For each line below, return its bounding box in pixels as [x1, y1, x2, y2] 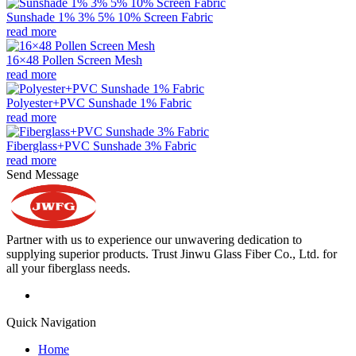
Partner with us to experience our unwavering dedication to [6, 232, 302, 246]
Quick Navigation [6, 315, 96, 329]
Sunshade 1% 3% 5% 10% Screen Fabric [6, 10, 213, 24]
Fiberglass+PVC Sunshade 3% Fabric [6, 138, 196, 153]
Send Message [6, 167, 79, 181]
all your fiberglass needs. [6, 261, 130, 275]
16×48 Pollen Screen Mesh [6, 52, 142, 67]
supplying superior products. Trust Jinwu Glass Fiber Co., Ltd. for [6, 246, 337, 261]
